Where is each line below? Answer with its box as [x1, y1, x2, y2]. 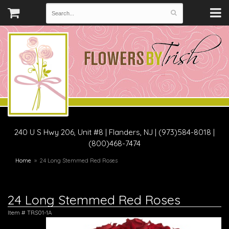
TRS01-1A [27, 209, 52, 216]
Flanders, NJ [109, 127, 155, 137]
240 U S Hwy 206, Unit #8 [14, 127, 103, 137]
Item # [8, 209, 27, 216]
